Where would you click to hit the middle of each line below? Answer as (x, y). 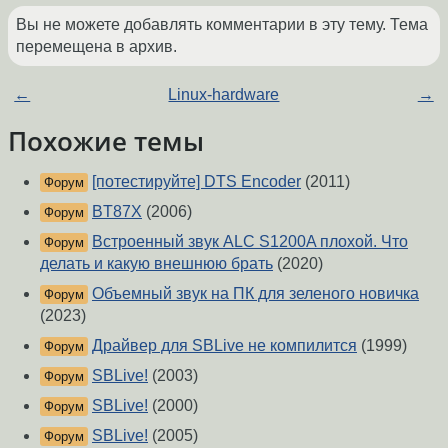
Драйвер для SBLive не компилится (224, 346)
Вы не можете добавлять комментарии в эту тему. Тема (222, 25)
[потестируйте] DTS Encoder (196, 182)
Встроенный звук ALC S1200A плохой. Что (250, 242)
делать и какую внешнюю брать (156, 264)
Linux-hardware (224, 95)
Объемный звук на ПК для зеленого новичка (255, 294)
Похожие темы (106, 141)
